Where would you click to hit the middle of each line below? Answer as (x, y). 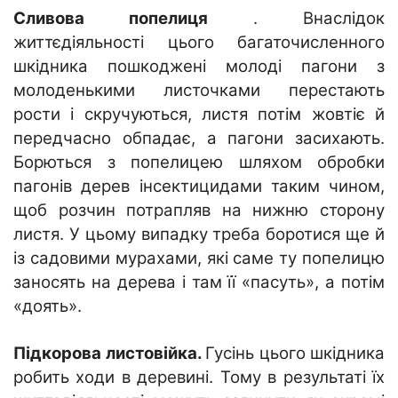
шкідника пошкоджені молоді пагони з (199, 66)
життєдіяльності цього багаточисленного (199, 42)
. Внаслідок (296, 18)
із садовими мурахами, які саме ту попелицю (199, 258)
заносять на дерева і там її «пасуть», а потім (199, 282)
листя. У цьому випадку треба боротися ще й (199, 234)
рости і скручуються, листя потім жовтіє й (199, 114)
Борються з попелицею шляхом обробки (199, 162)
